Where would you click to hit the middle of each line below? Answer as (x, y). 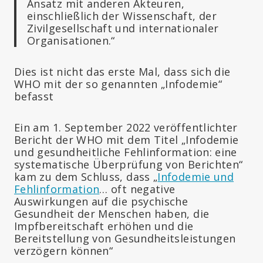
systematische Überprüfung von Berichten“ (129, 164)
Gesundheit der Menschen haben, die (112, 213)
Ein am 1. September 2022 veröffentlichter (126, 127)
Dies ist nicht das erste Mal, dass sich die (122, 71)
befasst (34, 96)
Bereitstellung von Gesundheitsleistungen (125, 238)
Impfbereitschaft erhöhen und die (104, 226)
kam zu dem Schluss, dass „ (86, 176)
